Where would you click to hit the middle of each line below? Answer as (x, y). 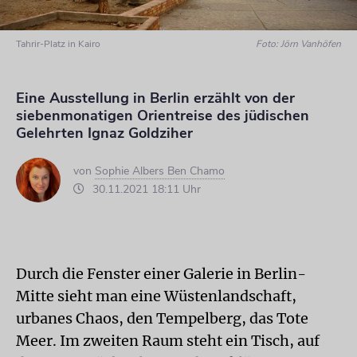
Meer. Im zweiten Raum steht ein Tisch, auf (168, 341)
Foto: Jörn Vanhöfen (299, 44)
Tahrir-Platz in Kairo (58, 44)
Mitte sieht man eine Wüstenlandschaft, (156, 296)
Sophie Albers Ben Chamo (160, 171)
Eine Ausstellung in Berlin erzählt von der (155, 98)
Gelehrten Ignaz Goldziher (104, 133)
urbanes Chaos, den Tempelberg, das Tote (162, 318)
